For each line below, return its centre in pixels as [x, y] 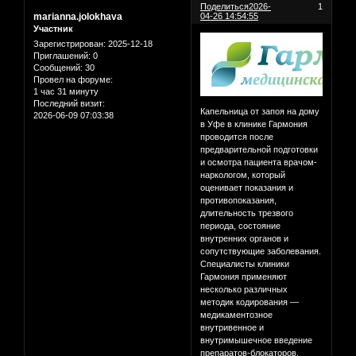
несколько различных [244, 290]
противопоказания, [239, 201]
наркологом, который [243, 175]
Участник [53, 28]
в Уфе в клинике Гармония [254, 124]
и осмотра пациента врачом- [259, 163]
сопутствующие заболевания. [261, 252]
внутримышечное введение [257, 341]
